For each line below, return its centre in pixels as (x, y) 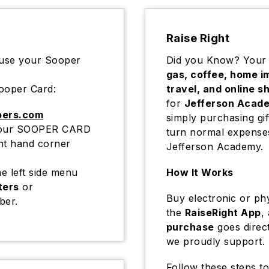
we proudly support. (216, 241)
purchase (190, 227)
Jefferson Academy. (215, 147)
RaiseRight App (223, 213)
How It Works (200, 172)
